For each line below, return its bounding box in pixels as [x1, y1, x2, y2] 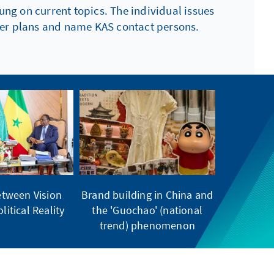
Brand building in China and [81, 188, 213, 202]
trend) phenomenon [99, 218, 195, 233]
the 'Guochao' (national [92, 203, 203, 218]
